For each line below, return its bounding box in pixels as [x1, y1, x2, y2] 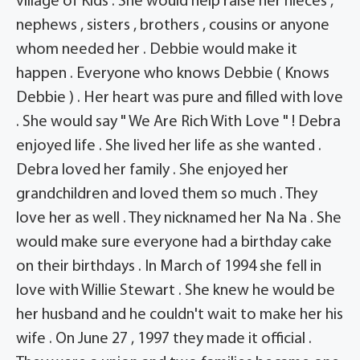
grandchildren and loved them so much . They [16, 186, 317, 203]
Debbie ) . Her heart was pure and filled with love [16, 90, 343, 107]
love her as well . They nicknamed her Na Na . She [16, 211, 342, 227]
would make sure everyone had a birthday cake [16, 235, 332, 252]
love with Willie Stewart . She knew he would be [16, 283, 335, 300]
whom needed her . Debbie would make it [16, 42, 297, 59]
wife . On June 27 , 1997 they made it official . [16, 331, 312, 348]
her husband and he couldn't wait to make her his [16, 307, 343, 324]
